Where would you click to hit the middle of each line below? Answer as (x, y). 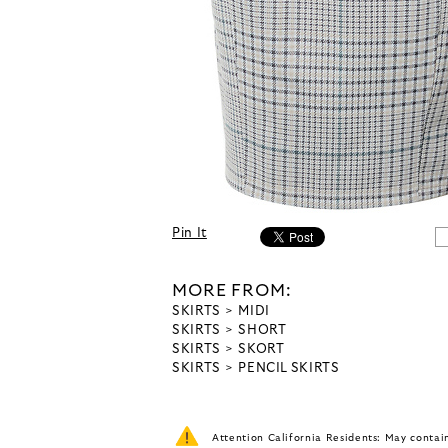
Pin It (189, 234)
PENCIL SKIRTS (289, 369)
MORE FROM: (232, 291)
